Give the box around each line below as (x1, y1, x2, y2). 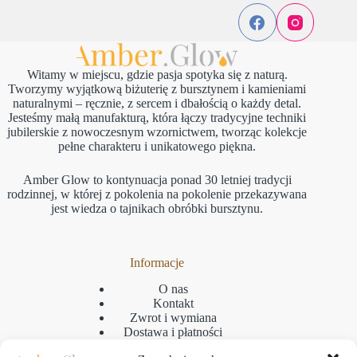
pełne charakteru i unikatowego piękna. (58, 139, 257, 154)
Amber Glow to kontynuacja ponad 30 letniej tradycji (22, 173, 292, 187)
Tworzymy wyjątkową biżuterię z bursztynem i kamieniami (8, 82, 307, 96)
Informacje (130, 256, 185, 270)
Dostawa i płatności (124, 325, 223, 339)
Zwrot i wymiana (129, 311, 217, 325)
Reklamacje (143, 339, 203, 354)
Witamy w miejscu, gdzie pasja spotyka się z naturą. (26, 68, 288, 82)
